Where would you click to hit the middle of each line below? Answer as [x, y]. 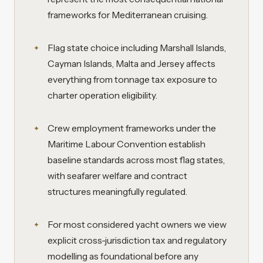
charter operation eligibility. [102, 96]
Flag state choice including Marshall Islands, [137, 48]
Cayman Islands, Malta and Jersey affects [131, 64]
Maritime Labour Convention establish [127, 144]
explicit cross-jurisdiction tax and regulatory [137, 240]
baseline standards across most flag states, [136, 160]
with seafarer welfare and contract [117, 176]
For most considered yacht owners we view [137, 224]
